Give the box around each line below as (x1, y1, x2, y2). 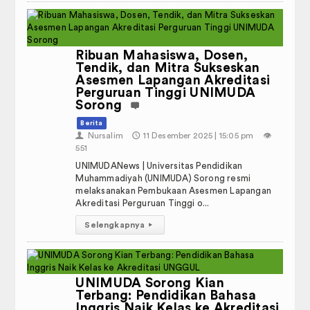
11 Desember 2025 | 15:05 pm (143, 131, 254, 140)
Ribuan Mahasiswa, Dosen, (75, 49, 248, 62)
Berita (80, 120, 103, 127)
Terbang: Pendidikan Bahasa (75, 289, 256, 302)
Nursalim (87, 131, 124, 140)
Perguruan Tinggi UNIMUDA (75, 86, 256, 100)
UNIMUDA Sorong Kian (75, 277, 224, 290)
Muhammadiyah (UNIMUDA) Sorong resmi (75, 174, 251, 183)
